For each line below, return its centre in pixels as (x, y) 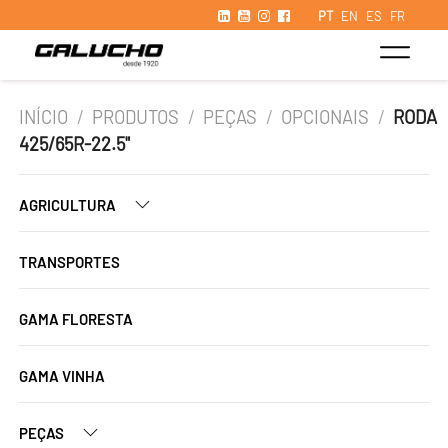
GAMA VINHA (62, 376)
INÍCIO (43, 117)
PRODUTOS (136, 117)
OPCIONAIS (325, 117)
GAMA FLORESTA (76, 319)
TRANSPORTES (69, 262)
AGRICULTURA (69, 205)
